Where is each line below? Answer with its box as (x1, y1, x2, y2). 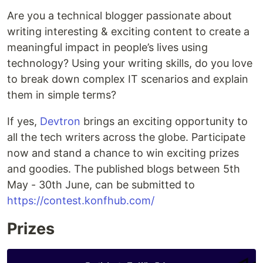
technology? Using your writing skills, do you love (7, 57, 252, 70)
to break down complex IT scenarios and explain (7, 73, 248, 86)
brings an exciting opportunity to (80, 115, 248, 128)
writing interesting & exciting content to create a (7, 25, 249, 38)
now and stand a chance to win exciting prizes (7, 147, 239, 160)
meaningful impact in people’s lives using (7, 41, 208, 54)
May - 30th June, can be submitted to (7, 178, 195, 191)
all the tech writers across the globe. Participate (7, 131, 245, 144)
